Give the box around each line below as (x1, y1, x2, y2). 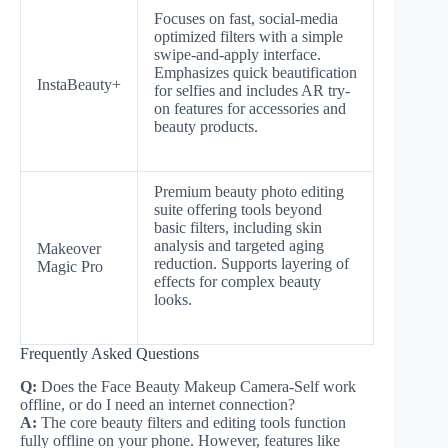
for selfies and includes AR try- (154, 81, 350, 99)
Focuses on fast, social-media (154, 9, 338, 27)
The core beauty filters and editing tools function (37, 413, 346, 431)
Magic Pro (37, 257, 103, 275)
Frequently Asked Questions (20, 344, 199, 362)
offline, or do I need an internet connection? (20, 395, 295, 413)
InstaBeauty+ (37, 75, 121, 93)
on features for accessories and (154, 99, 346, 117)
